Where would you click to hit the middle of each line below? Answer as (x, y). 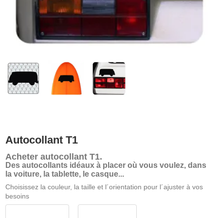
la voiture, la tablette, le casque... (64, 174)
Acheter (23, 157)
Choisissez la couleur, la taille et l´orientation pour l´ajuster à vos (104, 187)
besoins (17, 196)
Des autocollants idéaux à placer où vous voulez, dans (106, 165)
